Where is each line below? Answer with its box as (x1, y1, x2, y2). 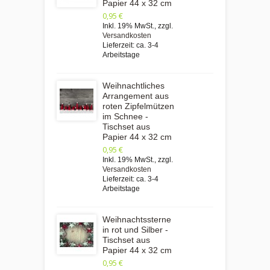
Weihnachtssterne (102, 214, 171, 224)
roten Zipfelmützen (102, 101, 174, 111)
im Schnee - (102, 111, 148, 121)
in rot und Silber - (102, 224, 168, 234)
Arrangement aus (102, 90, 169, 101)
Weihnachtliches (102, 80, 165, 90)
